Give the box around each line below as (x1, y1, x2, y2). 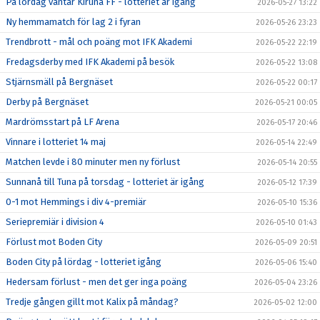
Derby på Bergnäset (6, 96, 89, 107)
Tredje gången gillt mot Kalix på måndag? (6, 296, 179, 307)
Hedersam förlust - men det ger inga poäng (6, 276, 187, 287)
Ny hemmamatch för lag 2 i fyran (6, 16, 141, 27)
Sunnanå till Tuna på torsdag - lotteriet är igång (6, 176, 204, 187)
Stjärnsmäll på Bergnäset (6, 76, 113, 87)
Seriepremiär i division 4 (6, 216, 104, 227)
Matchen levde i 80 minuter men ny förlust (6, 156, 180, 167)
